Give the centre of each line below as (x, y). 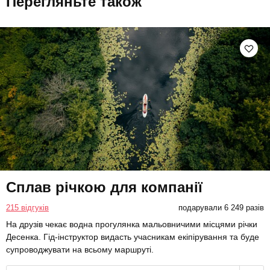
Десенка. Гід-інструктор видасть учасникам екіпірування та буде (133, 237)
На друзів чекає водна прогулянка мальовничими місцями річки (132, 224)
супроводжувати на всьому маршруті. (80, 250)
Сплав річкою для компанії (104, 187)
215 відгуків (27, 208)
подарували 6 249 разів (221, 208)
